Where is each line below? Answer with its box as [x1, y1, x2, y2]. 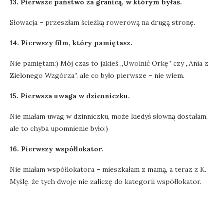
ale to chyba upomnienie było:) [10, 124, 108, 133]
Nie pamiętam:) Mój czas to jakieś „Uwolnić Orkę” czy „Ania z [10, 59, 208, 68]
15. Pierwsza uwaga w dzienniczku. [10, 91, 130, 101]
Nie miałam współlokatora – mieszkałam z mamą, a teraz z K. [10, 165, 206, 174]
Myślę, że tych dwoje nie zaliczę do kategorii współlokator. [10, 177, 201, 186]
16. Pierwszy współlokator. [10, 145, 103, 154]
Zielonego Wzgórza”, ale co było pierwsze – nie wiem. [10, 71, 184, 80]
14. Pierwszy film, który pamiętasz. [10, 38, 132, 48]
